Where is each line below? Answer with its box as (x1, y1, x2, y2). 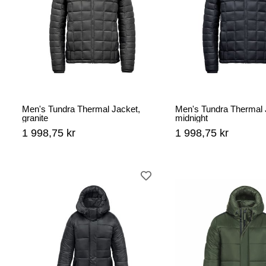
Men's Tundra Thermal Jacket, (22, 104, 140, 115)
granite (22, 113, 48, 123)
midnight (175, 113, 208, 123)
